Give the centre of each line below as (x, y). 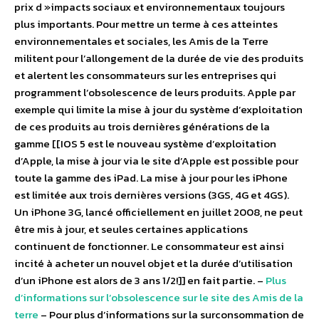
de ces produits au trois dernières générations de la (142, 127)
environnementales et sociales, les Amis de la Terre (141, 41)
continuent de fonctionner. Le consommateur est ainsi (149, 246)
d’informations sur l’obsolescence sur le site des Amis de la (159, 298)
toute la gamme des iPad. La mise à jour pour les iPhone (151, 178)
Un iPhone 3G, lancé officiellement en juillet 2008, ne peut (158, 212)
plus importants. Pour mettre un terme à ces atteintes (146, 24)
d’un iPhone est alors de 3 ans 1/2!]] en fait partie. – (140, 281)
